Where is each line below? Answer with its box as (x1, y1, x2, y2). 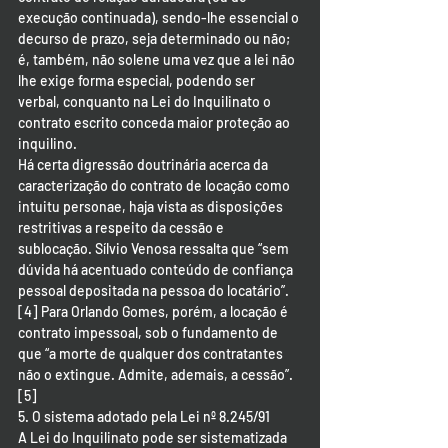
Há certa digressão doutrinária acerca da (18, 156, 271, 173)
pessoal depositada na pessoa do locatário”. (18, 282, 289, 299)
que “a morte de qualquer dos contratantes (18, 345, 286, 362)
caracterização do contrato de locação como (18, 177, 293, 194)
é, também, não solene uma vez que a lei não (18, 51, 298, 68)
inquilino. (18, 135, 77, 152)
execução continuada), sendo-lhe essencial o (18, 9, 302, 26)
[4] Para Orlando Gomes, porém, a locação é (18, 303, 291, 320)
